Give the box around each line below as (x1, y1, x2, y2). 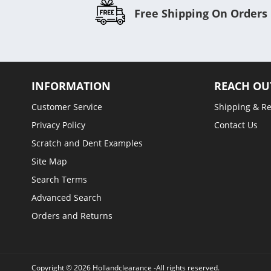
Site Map (31, 155, 67, 167)
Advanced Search (31, 192, 102, 203)
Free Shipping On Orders (134, 6, 268, 21)
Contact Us (214, 119, 258, 131)
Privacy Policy (31, 119, 85, 131)
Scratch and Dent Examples (31, 137, 143, 149)
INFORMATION (31, 79, 111, 93)
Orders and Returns (31, 210, 113, 221)
